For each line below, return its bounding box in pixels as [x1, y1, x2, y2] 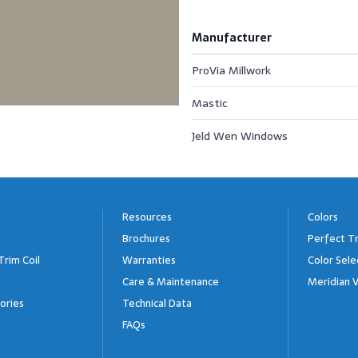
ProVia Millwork [192, 62, 271, 79]
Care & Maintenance [122, 273, 219, 290]
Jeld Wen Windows [192, 127, 288, 145]
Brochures [122, 230, 170, 247]
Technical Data [122, 295, 192, 312]
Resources [122, 209, 172, 225]
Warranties [122, 252, 176, 268]
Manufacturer [192, 29, 272, 46]
